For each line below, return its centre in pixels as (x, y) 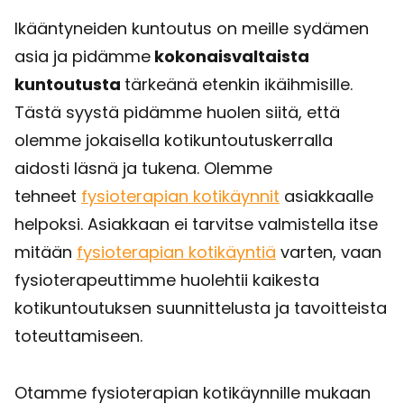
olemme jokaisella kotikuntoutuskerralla (174, 141)
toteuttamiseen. (78, 336)
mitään (46, 252)
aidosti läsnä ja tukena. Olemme (143, 169)
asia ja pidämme (83, 57)
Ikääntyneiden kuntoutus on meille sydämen (192, 29)
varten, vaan (329, 252)
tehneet (48, 197)
